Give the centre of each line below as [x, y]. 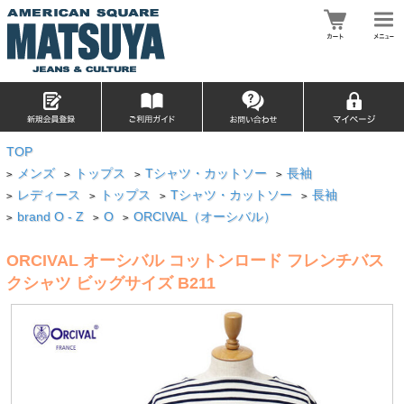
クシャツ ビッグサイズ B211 [110, 283]
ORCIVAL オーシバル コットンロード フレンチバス [195, 260]
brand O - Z [51, 217]
